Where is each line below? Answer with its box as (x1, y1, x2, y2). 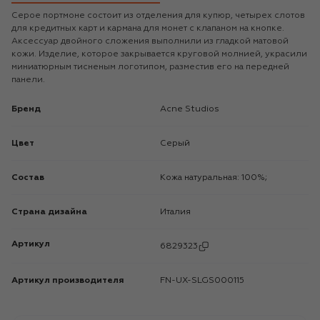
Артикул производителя (11, 276, 124, 285)
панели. (11, 75, 45, 84)
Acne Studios (166, 104, 219, 114)
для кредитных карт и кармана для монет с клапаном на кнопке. (11, 24, 284, 33)
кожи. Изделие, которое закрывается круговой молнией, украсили (11, 49, 307, 59)
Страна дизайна (11, 207, 87, 216)
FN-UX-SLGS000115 (165, 276, 244, 285)
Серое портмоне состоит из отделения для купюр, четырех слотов (11, 11, 305, 20)
